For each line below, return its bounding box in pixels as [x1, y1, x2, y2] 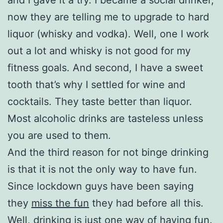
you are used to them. [7, 129, 111, 141]
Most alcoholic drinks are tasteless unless [7, 112, 203, 124]
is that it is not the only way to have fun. [7, 163, 197, 175]
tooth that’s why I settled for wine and [7, 78, 185, 91]
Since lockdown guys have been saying [7, 180, 194, 192]
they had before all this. [89, 197, 204, 209]
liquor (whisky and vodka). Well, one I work [7, 27, 209, 40]
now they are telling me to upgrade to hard [7, 10, 209, 23]
